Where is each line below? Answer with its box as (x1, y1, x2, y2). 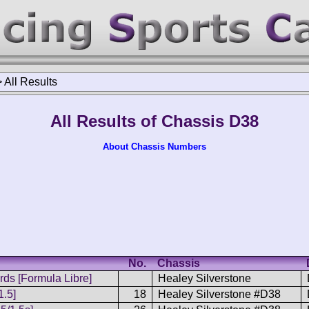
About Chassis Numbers (103, 141, 206, 152)
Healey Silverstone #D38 (158, 288, 281, 300)
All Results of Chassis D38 (50, 112, 259, 130)
